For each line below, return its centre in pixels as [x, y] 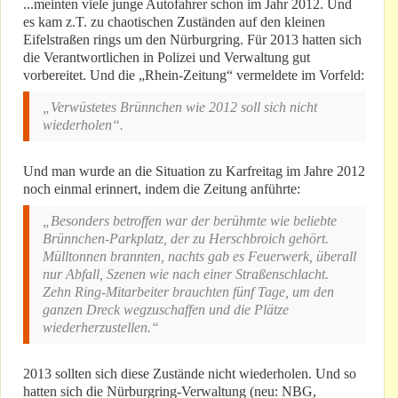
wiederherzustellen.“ [101, 328]
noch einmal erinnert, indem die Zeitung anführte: [162, 189]
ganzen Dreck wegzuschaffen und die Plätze [166, 310]
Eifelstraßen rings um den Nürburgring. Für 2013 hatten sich [192, 40]
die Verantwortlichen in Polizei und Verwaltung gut [167, 58]
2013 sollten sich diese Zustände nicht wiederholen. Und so [190, 374]
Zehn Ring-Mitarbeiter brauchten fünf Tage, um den [188, 292]
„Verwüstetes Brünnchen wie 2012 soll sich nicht [180, 107]
